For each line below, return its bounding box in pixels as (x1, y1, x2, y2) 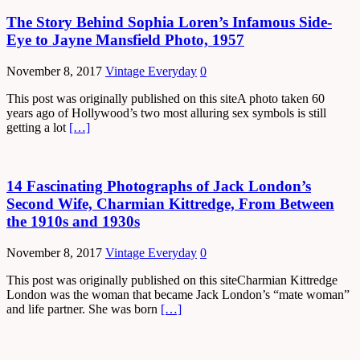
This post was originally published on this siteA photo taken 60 (6, 92, 325, 106)
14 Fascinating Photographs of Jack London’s (6, 177, 311, 194)
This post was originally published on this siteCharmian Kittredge (6, 272, 337, 287)
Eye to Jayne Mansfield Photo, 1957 (6, 31, 244, 49)
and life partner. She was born (6, 301, 161, 316)
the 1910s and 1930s (6, 212, 140, 230)
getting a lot (6, 121, 69, 135)
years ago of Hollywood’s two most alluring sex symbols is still (6, 106, 326, 121)
